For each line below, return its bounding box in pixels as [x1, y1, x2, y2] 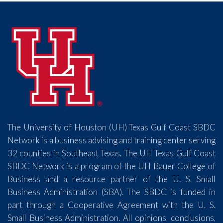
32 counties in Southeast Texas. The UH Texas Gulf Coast [7, 147, 216, 158]
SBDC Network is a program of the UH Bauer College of [7, 160, 216, 171]
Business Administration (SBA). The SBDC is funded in [7, 186, 216, 197]
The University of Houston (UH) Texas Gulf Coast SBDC [7, 121, 216, 132]
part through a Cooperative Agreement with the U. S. [7, 199, 216, 210]
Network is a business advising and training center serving [7, 134, 216, 145]
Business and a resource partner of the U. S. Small [7, 173, 216, 184]
